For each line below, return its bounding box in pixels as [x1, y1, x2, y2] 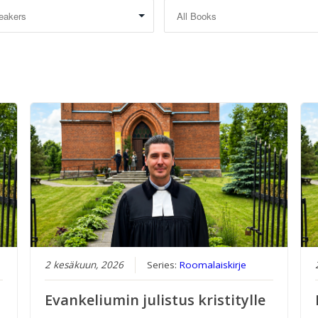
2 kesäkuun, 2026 [44, 258, 124, 272]
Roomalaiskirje [179, 258, 246, 272]
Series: [146, 258, 180, 272]
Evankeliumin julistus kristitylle [44, 290, 265, 310]
